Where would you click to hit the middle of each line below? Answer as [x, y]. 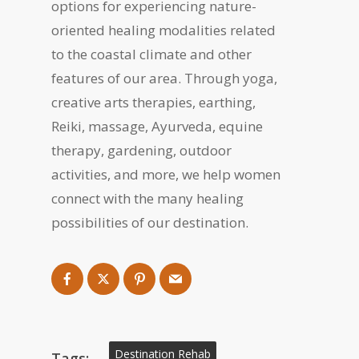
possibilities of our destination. [150, 222]
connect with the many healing [148, 198]
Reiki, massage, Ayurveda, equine [157, 126]
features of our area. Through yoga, [165, 78]
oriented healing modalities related [164, 30]
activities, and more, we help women [166, 174]
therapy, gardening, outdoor [142, 150]
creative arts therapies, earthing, [154, 102]
